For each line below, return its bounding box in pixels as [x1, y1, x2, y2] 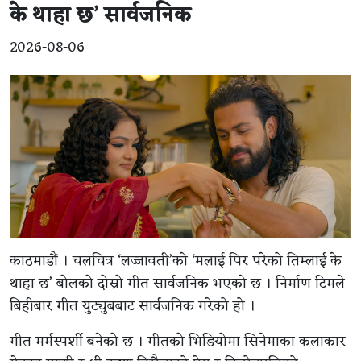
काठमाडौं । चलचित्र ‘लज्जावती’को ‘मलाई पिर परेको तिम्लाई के [10, 248, 342, 275]
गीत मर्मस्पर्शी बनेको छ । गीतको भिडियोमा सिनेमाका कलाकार [10, 329, 346, 355]
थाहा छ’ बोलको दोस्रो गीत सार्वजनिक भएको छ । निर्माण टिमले [10, 271, 345, 297]
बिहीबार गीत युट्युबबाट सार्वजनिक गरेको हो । [10, 293, 255, 320]
